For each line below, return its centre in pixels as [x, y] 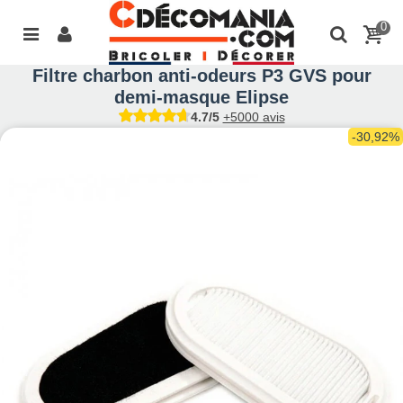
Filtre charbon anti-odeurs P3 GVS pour [201, 76]
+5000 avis [254, 117]
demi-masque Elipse [201, 98]
